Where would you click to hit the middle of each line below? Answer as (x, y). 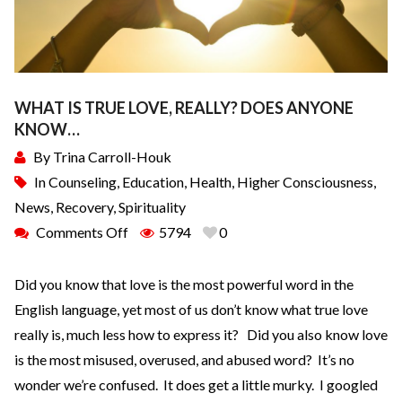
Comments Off (82, 232)
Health (210, 181)
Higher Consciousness (305, 181)
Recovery (84, 206)
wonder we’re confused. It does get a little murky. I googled (196, 384)
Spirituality (152, 206)
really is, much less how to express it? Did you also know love (201, 334)
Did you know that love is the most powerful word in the (184, 284)
